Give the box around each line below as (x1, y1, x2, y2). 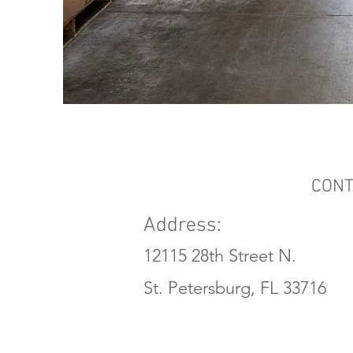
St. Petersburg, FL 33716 (143, 277, 326, 299)
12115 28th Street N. (143, 245, 296, 266)
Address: (143, 214, 221, 238)
